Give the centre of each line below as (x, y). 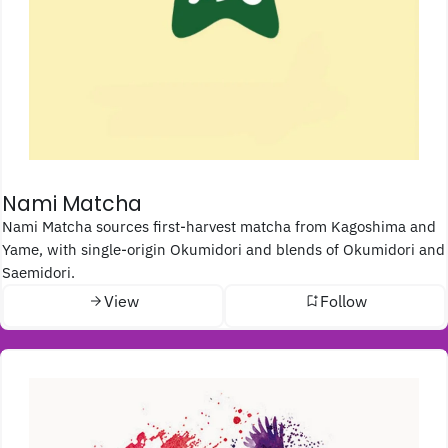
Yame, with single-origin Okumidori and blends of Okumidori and (223, 249)
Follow (343, 300)
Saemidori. (38, 272)
